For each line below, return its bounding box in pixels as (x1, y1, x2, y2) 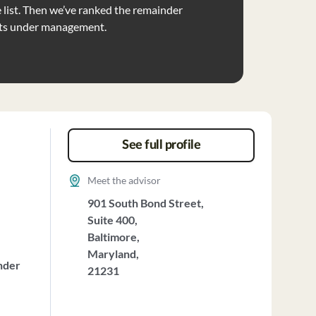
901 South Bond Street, (87, 196, 204, 209)
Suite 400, (87, 213, 138, 226)
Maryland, (87, 247, 139, 260)
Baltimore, (87, 230, 140, 243)
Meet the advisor (87, 174, 161, 186)
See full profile (122, 139, 201, 152)
